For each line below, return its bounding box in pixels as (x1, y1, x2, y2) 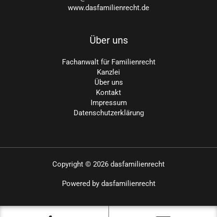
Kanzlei (97, 67, 120, 77)
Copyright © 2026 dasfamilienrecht (52, 160, 165, 169)
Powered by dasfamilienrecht (62, 179, 155, 188)
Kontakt (96, 88, 121, 97)
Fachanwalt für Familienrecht (62, 57, 155, 66)
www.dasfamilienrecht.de (68, 3, 149, 12)
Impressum (90, 98, 127, 107)
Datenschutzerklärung (73, 108, 144, 117)
